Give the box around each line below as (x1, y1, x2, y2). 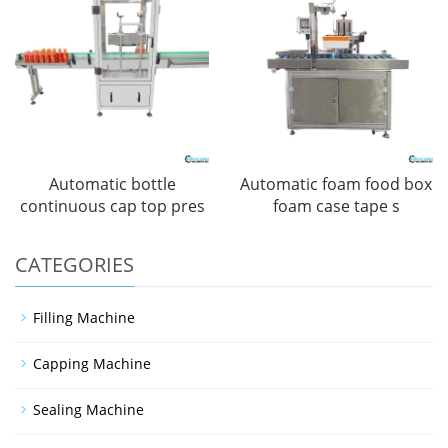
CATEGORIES (15, 251, 134, 278)
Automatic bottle (48, 173, 176, 195)
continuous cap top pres (19, 195, 205, 217)
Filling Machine (33, 308, 135, 327)
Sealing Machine (33, 400, 144, 419)
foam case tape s (272, 195, 400, 217)
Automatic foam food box (240, 173, 432, 195)
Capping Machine (33, 354, 151, 373)
